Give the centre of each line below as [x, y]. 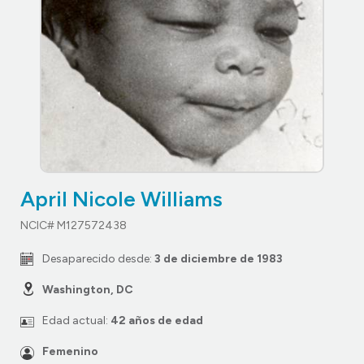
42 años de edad [157, 320]
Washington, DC [88, 289]
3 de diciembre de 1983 [219, 258]
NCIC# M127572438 [74, 225]
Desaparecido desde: [98, 258]
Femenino [70, 351]
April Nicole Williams [121, 199]
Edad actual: [76, 320]
